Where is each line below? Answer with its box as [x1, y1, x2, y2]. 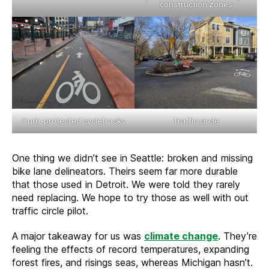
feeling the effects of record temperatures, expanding [12, 243, 249, 255]
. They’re [218, 229, 257, 242]
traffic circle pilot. [12, 204, 88, 217]
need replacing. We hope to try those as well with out [12, 191, 249, 204]
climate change [144, 229, 218, 242]
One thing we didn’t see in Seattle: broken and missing [12, 151, 253, 164]
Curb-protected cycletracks [21, 115, 125, 125]
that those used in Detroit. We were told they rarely [12, 178, 240, 190]
